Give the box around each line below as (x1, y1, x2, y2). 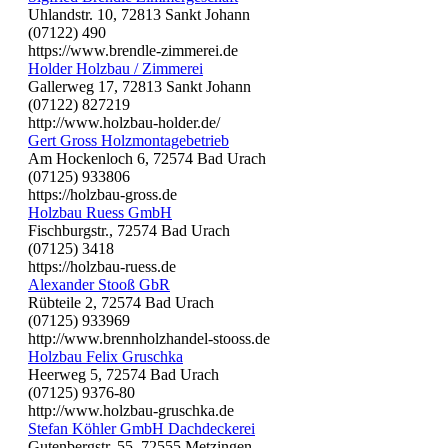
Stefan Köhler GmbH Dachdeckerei (28, 419, 255, 437)
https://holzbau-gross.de (28, 185, 177, 203)
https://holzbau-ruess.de (28, 257, 176, 275)
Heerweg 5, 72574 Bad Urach (28, 365, 219, 383)
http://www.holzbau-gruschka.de (28, 401, 234, 419)
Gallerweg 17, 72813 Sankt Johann (28, 77, 251, 95)
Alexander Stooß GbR (28, 275, 170, 293)
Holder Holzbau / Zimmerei (28, 59, 203, 77)
